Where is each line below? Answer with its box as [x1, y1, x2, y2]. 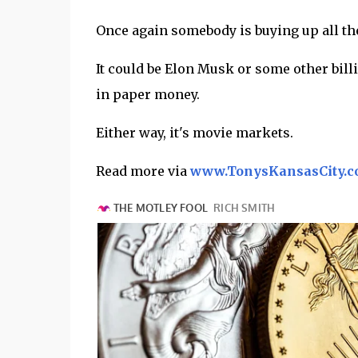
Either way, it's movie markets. [95, 125, 296, 141]
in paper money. [95, 86, 203, 102]
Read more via [95, 163, 190, 179]
